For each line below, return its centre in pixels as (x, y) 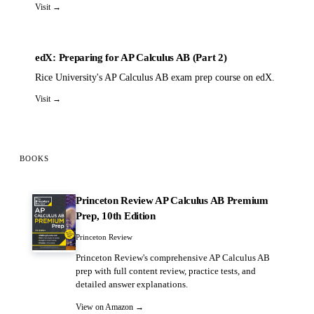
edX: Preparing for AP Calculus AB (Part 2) (131, 57)
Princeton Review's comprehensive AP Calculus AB (173, 258)
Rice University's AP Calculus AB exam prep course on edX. (155, 77)
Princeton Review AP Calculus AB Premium (172, 200)
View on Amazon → (110, 307)
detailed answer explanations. (132, 285)
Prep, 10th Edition (116, 216)
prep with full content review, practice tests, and (166, 271)
